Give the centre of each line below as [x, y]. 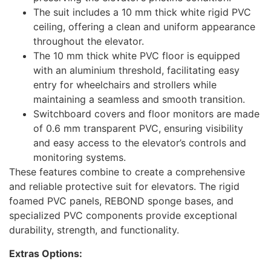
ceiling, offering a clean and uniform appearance [144, 27]
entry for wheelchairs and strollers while [125, 85]
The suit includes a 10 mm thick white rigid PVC [142, 12]
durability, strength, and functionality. [94, 230]
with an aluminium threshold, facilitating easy [136, 70]
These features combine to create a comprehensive [127, 172]
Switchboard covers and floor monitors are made [146, 114]
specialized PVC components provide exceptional [123, 216]
